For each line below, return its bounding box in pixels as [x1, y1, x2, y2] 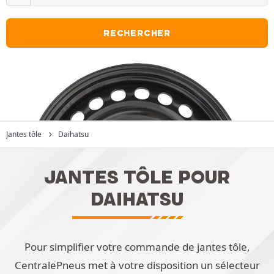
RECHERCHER [103, 28, 171, 39]
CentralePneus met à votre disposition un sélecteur [14, 258, 260, 272]
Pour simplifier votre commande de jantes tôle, [24, 240, 250, 254]
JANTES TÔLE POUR [44, 166, 230, 188]
